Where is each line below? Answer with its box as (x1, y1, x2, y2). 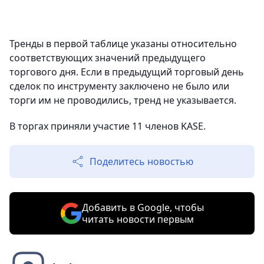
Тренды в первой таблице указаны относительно (9, 37, 237, 50)
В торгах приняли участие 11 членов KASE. (9, 120, 206, 133)
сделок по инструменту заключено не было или (9, 80, 229, 93)
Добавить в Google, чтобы (81, 201, 204, 214)
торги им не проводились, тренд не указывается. (9, 94, 236, 107)
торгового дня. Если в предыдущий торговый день (9, 65, 244, 78)
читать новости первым (81, 213, 194, 226)
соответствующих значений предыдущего (9, 51, 206, 64)
